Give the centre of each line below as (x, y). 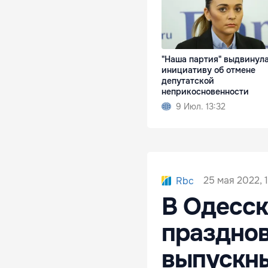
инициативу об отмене (208, 70)
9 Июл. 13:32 (201, 106)
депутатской (188, 80)
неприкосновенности (205, 91)
